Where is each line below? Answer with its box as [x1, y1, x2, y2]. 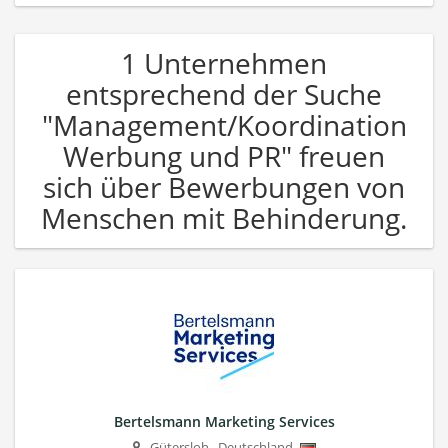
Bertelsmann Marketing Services [113, 411, 335, 431]
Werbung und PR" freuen [63, 136, 385, 175]
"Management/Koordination [41, 105, 407, 144]
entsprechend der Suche [66, 74, 382, 113]
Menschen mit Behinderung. [41, 198, 407, 237]
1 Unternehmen [121, 43, 327, 82]
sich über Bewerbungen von [43, 167, 405, 206]
